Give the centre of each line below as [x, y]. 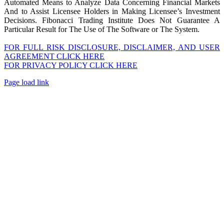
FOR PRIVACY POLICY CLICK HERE [71, 65]
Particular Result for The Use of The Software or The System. [102, 29]
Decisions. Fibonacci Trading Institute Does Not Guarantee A [112, 20]
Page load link [26, 82]
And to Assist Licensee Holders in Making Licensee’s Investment [112, 11]
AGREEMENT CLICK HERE [54, 56]
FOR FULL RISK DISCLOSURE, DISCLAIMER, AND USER [112, 47]
